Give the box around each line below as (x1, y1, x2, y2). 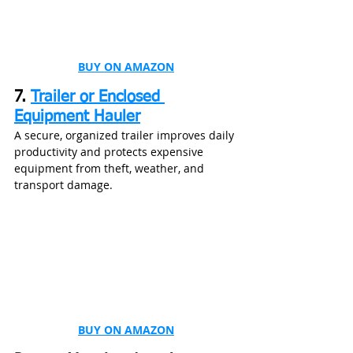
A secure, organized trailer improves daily (14, 128, 237, 143)
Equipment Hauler (14, 109, 140, 125)
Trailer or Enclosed (31, 89, 165, 106)
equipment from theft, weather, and (14, 161, 207, 176)
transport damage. (14, 177, 113, 193)
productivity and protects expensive (14, 144, 206, 160)
